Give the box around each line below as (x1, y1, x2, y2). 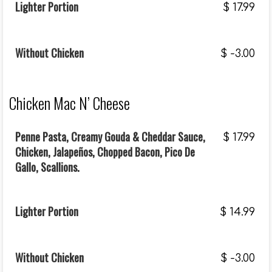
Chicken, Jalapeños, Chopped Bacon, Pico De (15, 144, 195, 160)
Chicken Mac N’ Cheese (9, 92, 130, 114)
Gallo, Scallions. (15, 159, 80, 175)
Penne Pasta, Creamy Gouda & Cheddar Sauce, (15, 129, 205, 144)
